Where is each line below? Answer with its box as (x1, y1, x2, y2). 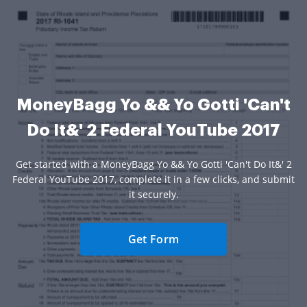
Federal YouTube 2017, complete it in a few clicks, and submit (12, 173, 295, 186)
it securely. (128, 188, 179, 201)
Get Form (127, 232, 180, 247)
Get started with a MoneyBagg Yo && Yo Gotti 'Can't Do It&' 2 (15, 158, 292, 171)
